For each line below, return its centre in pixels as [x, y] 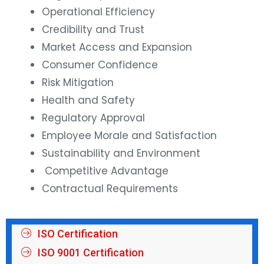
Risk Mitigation [78, 83]
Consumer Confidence [100, 65]
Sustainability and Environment [121, 154]
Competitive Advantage [105, 171]
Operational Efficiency [98, 12]
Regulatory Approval [93, 118]
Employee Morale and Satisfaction [129, 136]
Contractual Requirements [110, 189]
